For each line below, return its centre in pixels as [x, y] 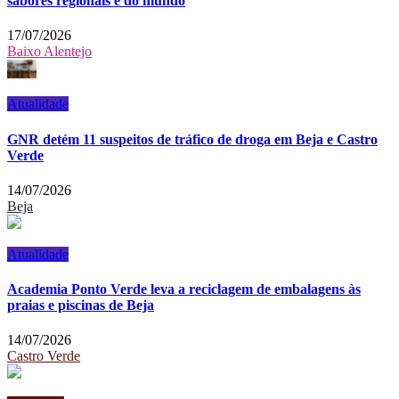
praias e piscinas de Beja [81, 305]
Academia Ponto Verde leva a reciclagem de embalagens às [184, 289]
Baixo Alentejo [49, 52]
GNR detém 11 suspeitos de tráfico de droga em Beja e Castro [192, 139]
